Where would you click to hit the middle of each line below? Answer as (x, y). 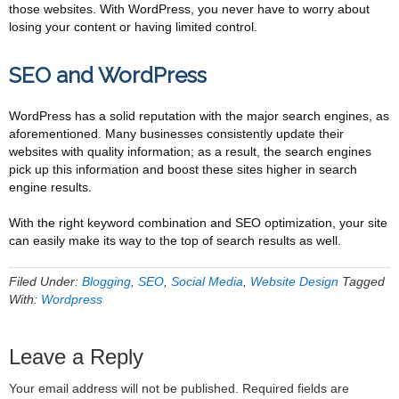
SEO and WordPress (108, 75)
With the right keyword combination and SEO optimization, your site (198, 223)
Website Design (294, 281)
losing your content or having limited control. (133, 27)
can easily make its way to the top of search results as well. (175, 240)
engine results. (50, 187)
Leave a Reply (76, 357)
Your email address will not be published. (124, 388)
